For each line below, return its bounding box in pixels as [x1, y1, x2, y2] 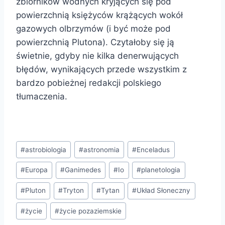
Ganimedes [65, 166, 101, 174]
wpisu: [16, 152, 42, 163]
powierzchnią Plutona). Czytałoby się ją [16, 37, 174, 47]
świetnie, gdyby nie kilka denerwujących [16, 50, 179, 61]
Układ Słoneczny [137, 186, 191, 195]
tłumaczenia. [16, 91, 67, 101]
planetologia [141, 166, 181, 174]
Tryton [63, 186, 84, 195]
